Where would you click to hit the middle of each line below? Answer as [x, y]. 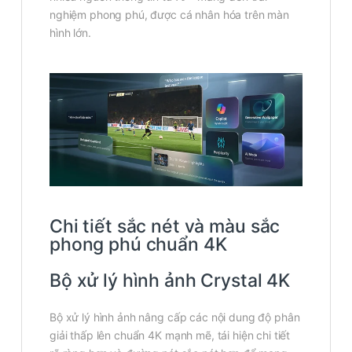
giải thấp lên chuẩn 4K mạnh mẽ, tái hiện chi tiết [170, 335]
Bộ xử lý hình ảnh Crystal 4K [170, 280]
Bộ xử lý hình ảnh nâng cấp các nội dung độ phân [175, 317]
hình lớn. [70, 33]
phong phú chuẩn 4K [138, 244]
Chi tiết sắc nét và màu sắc [165, 226]
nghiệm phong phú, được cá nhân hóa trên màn [169, 15]
